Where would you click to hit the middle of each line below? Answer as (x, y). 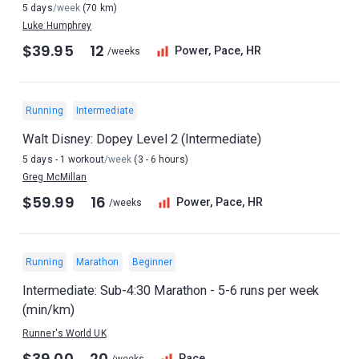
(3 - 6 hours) (160, 159)
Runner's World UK (65, 333)
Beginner (152, 262)
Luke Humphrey (57, 26)
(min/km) (48, 310)
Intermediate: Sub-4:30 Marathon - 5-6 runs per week (171, 290)
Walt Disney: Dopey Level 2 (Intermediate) (142, 139)
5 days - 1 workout (63, 159)
